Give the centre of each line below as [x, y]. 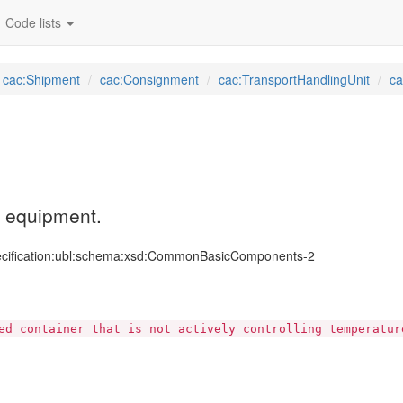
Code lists [35, 22]
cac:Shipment [41, 79]
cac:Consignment [149, 79]
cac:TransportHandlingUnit [294, 79]
